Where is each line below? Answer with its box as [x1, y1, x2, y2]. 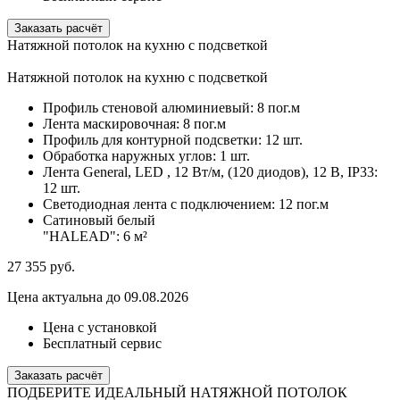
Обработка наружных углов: [43, 148, 220, 164]
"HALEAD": [43, 229, 123, 245]
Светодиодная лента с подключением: [43, 196, 275, 212]
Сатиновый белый [43, 212, 155, 229]
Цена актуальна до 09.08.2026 [7, 289, 188, 305]
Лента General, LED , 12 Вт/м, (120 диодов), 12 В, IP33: [43, 164, 378, 180]
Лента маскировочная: [43, 116, 179, 132]
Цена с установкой [43, 320, 157, 336]
